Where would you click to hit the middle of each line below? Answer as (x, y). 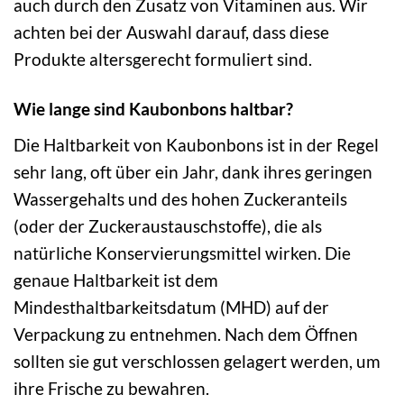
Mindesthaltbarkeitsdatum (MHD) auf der (171, 307)
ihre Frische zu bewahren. (111, 388)
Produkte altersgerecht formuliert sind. (163, 60)
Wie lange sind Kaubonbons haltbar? (153, 109)
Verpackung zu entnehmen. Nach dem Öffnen (186, 334)
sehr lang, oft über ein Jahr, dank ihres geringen (193, 171)
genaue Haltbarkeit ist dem (116, 280)
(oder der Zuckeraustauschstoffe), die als (168, 225)
